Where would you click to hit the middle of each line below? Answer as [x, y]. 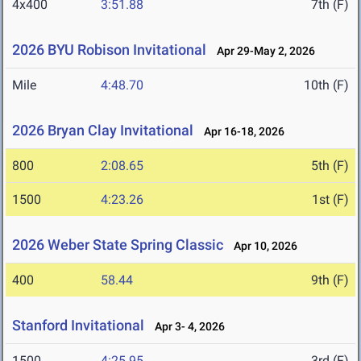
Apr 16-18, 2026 [241, 132]
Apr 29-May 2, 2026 [262, 51]
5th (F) [330, 166]
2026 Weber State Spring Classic [118, 245]
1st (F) [330, 200]
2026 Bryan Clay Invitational [103, 131]
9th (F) [330, 280]
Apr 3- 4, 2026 [186, 327]
